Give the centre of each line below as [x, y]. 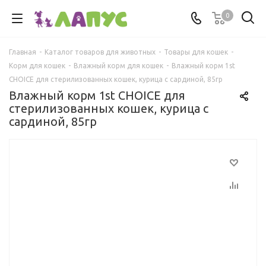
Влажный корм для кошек [118, 66]
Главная [23, 52]
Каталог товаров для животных [100, 52]
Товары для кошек [196, 52]
